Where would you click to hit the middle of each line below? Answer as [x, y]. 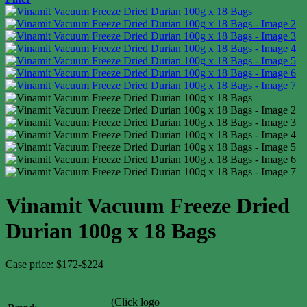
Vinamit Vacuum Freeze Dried [148, 205]
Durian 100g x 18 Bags [111, 231]
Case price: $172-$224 [54, 265]
